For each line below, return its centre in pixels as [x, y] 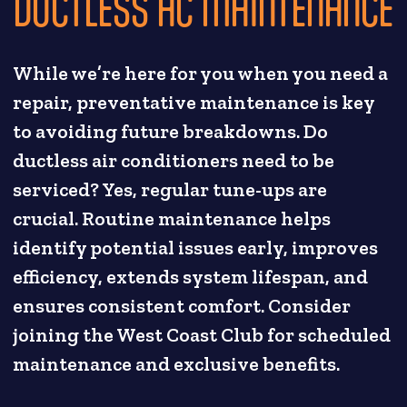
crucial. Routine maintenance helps [172, 219]
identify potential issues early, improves [196, 248]
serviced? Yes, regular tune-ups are [170, 190]
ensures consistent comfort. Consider [182, 307]
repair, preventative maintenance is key [194, 103]
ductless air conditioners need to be [174, 161]
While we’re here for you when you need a [201, 74]
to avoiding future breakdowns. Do [171, 132]
